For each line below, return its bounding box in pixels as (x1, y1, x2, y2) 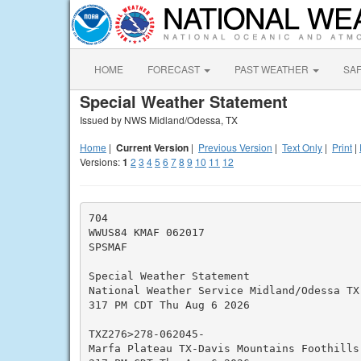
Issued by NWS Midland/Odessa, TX (80, 113, 238, 127)
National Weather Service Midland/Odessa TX (88, 284, 359, 297)
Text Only (282, 140, 322, 154)
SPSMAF (88, 240, 127, 253)
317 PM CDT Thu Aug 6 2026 (88, 298, 250, 311)
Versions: (80, 155, 122, 168)
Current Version (116, 140, 189, 155)
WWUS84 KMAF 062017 (88, 226, 205, 239)
